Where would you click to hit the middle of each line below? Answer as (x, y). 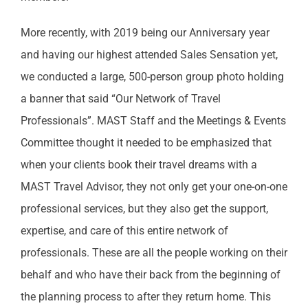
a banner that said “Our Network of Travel (120, 98)
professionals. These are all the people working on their (154, 252)
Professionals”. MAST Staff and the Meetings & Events (153, 120)
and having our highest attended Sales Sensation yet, (149, 54)
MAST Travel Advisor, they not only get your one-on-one (154, 186)
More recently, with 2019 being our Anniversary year (145, 32)
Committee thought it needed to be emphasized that (146, 142)
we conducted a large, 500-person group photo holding (152, 76)
